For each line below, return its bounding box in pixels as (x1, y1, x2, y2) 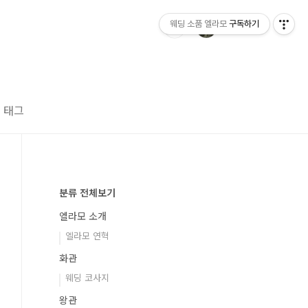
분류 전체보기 (59, 186, 115, 199)
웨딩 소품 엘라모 (170, 19, 227, 29)
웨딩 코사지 (65, 271, 109, 284)
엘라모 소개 (59, 209, 107, 223)
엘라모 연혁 (65, 229, 109, 242)
